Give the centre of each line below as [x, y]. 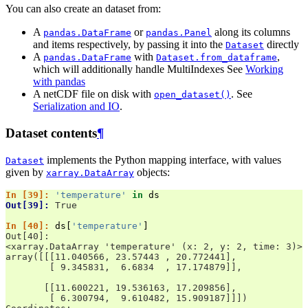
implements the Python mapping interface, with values [163, 159]
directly [282, 45]
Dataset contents [51, 133]
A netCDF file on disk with [93, 94]
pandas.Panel [179, 33]
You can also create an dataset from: [83, 9]
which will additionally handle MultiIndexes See [139, 69]
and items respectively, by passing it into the [129, 45]
